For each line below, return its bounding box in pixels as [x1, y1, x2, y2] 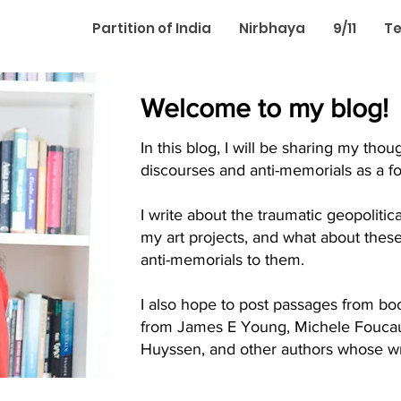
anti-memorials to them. [141, 251, 304, 269]
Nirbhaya [239, 19, 305, 38]
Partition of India [92, 19, 211, 38]
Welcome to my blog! [141, 94, 388, 123]
